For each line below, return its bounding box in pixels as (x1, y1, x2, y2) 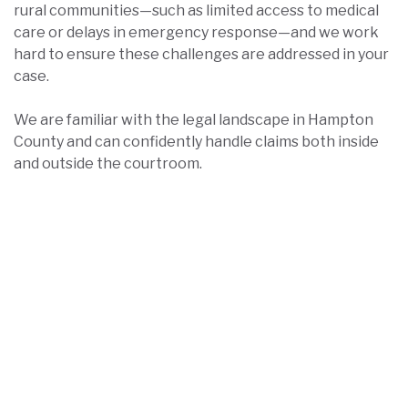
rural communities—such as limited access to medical (14, 2, 379, 19)
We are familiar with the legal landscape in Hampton (14, 111, 373, 128)
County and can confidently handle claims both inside (14, 133, 379, 150)
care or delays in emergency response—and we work (14, 24, 379, 41)
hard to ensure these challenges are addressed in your (14, 46, 389, 63)
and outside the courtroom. (14, 155, 202, 172)
